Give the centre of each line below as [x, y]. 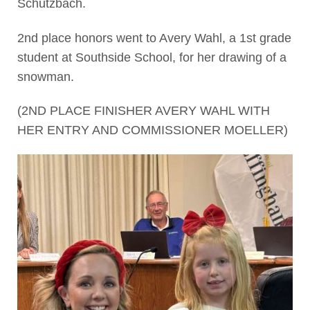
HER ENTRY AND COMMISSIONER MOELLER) [152, 130]
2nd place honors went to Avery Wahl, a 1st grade [154, 38]
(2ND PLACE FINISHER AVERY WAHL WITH [143, 111]
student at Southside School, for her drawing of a [152, 57]
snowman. [45, 76]
